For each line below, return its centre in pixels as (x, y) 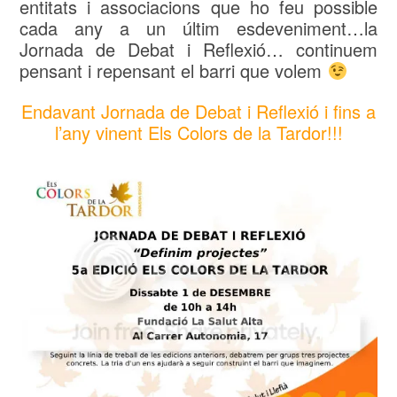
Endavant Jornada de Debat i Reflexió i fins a (198, 112)
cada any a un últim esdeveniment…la (198, 28)
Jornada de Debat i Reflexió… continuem (198, 50)
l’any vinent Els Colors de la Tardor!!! (198, 133)
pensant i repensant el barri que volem (174, 71)
